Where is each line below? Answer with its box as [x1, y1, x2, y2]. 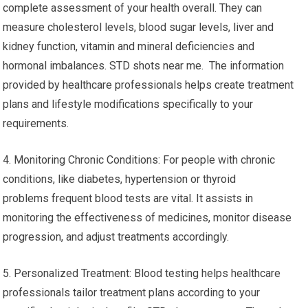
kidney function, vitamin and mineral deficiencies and [3, 40, 255, 53]
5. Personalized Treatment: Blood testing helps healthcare [3, 267, 281, 280]
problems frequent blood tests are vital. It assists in [3, 192, 254, 205]
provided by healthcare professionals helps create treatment [3, 78, 294, 91]
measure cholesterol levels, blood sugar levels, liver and [3, 21, 274, 34]
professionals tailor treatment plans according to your [3, 286, 261, 299]
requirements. [3, 117, 69, 130]
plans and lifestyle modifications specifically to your [3, 98, 254, 111]
